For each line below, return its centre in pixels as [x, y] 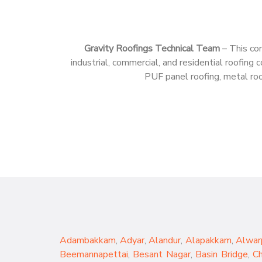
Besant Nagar [162, 254]
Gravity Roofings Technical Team [152, 49]
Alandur [165, 240]
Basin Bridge [222, 254]
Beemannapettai [94, 254]
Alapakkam [208, 240]
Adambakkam [88, 240]
